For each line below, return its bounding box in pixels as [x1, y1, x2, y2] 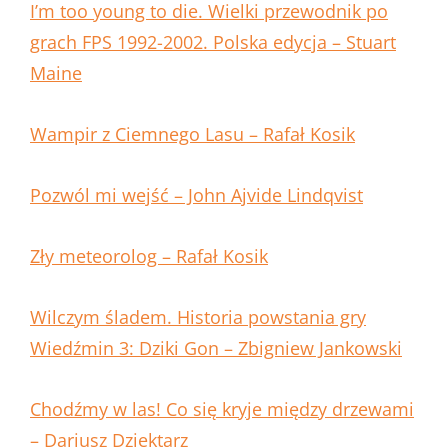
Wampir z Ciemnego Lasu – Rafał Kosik [30, 122, 355, 147]
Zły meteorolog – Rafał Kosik [30, 244, 268, 269]
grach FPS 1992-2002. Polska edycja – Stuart [30, 30, 396, 55]
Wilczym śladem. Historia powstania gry [30, 305, 366, 330]
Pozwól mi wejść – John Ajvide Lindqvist [30, 183, 363, 208]
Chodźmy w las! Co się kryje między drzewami [30, 397, 414, 422]
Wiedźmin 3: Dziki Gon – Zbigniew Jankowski [30, 336, 402, 361]
